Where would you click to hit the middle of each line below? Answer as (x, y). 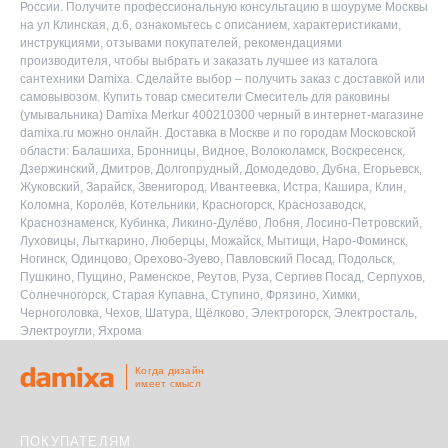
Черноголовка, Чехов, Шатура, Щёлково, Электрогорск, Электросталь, (218, 312)
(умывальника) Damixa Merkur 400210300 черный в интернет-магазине (222, 114)
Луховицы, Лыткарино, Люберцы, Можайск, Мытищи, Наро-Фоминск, (214, 240)
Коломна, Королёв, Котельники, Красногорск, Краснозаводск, (193, 204)
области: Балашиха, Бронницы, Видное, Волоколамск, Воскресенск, (212, 150)
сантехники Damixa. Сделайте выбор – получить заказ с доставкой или (222, 78)
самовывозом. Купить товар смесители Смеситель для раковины (205, 96)
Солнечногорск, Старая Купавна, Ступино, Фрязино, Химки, (190, 294)
